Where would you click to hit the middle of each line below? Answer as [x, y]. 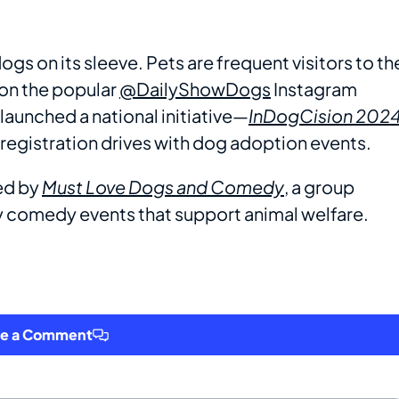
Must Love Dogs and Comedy [163, 187]
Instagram [314, 89]
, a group [319, 187]
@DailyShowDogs [195, 89]
